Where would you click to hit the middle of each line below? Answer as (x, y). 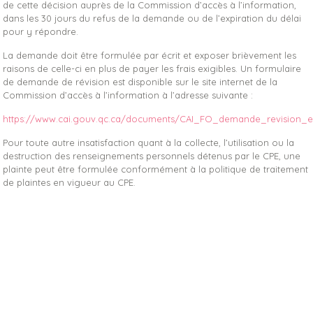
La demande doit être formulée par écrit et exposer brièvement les (150, 55)
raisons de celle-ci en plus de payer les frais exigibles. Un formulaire (152, 68)
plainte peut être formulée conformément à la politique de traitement (156, 169)
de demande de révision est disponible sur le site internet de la (140, 82)
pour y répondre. (41, 31)
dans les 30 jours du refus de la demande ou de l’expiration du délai (152, 18)
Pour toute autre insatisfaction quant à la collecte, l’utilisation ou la (149, 143)
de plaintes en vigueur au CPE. (70, 182)
